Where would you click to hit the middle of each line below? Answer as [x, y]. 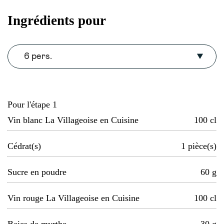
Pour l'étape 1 [32, 105]
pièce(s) [202, 146]
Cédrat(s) [24, 146]
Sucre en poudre [37, 172]
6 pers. [38, 57]
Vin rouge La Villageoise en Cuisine [73, 198]
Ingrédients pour [57, 20]
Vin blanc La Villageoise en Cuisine [73, 120]
